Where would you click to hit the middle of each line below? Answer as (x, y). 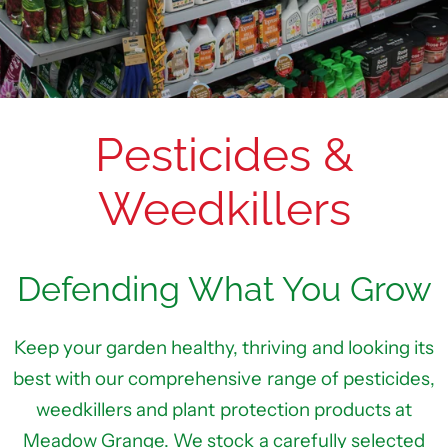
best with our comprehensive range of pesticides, (224, 378)
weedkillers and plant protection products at (224, 409)
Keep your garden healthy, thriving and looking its (224, 347)
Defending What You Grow (224, 289)
